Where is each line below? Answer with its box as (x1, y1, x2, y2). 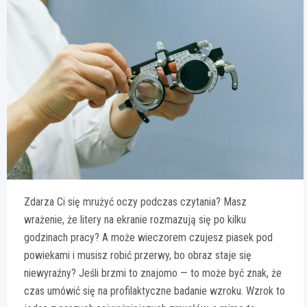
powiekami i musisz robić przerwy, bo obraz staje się (24, 249, 251, 262)
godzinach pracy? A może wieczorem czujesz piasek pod (24, 231, 273, 245)
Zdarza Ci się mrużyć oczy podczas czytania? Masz (24, 195, 247, 209)
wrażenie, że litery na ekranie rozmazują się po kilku (24, 213, 246, 227)
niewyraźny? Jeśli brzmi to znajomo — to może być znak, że (24, 267, 282, 280)
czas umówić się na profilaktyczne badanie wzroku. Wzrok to (24, 284, 285, 298)
